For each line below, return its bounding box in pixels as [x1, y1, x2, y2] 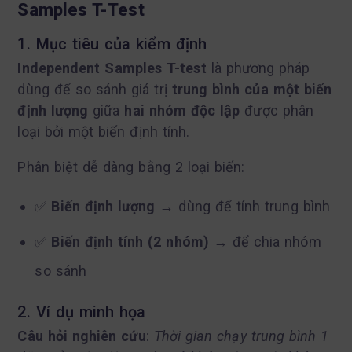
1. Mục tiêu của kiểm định [17, 34, 207, 53]
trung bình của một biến [171, 80, 332, 97]
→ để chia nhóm [208, 233, 321, 250]
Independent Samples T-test [17, 59, 207, 76]
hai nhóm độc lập [124, 101, 240, 119]
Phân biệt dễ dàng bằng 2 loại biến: [17, 158, 245, 175]
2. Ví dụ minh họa [17, 302, 146, 321]
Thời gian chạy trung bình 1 [153, 327, 329, 344]
